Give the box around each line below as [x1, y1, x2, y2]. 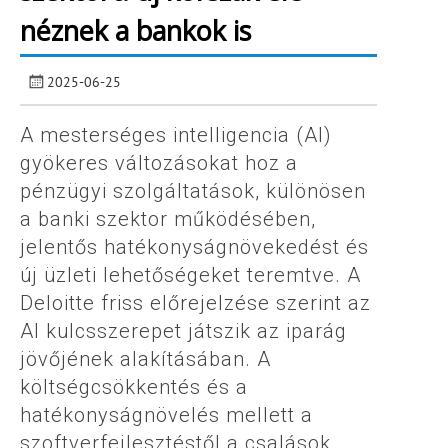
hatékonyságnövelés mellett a [20, 403, 313, 428]
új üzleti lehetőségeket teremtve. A [20, 263, 361, 288]
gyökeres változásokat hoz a [20, 151, 298, 176]
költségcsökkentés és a [20, 375, 248, 400]
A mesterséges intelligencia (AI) [20, 123, 332, 148]
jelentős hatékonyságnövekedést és [20, 235, 369, 260]
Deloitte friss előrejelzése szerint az [20, 291, 371, 316]
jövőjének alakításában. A [20, 347, 271, 372]
